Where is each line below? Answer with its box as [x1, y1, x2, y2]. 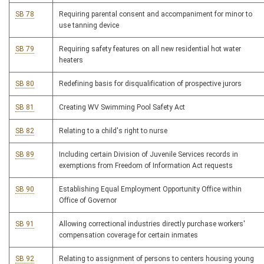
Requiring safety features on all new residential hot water [59, 45, 241, 54]
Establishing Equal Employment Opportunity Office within [59, 185, 242, 194]
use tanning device [59, 21, 119, 30]
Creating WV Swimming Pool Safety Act [59, 103, 185, 112]
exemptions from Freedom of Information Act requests [59, 161, 233, 170]
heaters [59, 56, 83, 65]
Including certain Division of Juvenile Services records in [59, 150, 238, 159]
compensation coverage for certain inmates [59, 231, 198, 240]
